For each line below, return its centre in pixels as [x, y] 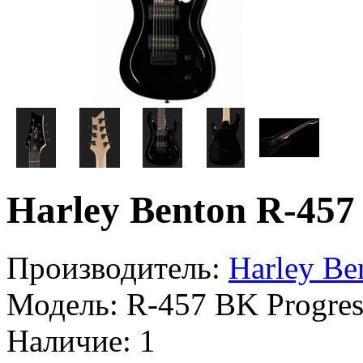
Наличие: [69, 340]
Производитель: [113, 267]
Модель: [62, 304]
